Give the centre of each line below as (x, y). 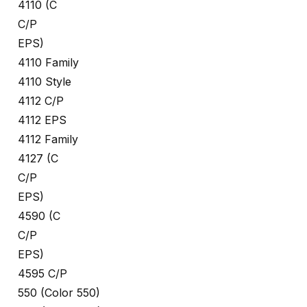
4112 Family (48, 139)
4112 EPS (42, 120)
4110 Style (45, 82)
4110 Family (48, 63)
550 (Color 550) (59, 293)
